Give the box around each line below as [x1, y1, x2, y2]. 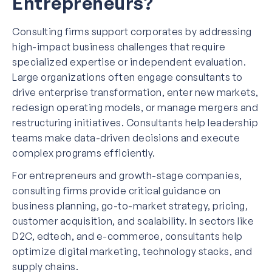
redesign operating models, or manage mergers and [12, 101, 258, 114]
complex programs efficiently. [12, 146, 155, 159]
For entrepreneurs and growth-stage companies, [12, 169, 242, 182]
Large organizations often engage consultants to [12, 70, 243, 83]
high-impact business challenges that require [12, 40, 225, 53]
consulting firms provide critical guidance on [12, 184, 221, 197]
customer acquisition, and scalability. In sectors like [12, 214, 254, 227]
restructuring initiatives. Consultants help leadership [12, 116, 258, 129]
